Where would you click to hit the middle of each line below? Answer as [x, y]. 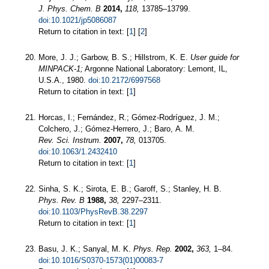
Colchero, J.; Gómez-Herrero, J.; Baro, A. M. [116, 128]
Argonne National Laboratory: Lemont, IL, [155, 68]
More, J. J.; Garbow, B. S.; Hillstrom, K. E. [114, 57]
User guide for [215, 57]
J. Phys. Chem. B [70, 8]
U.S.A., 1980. [63, 80]
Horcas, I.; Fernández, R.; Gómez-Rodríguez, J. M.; [129, 117]
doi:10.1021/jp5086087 [77, 20]
